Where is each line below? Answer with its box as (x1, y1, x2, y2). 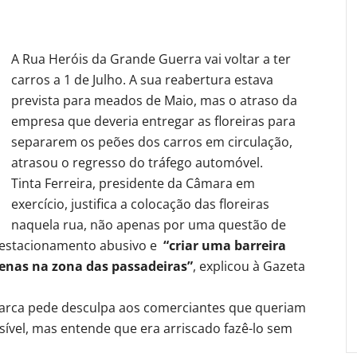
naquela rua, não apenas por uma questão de (11, 215, 286, 233)
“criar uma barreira (160, 236, 286, 254)
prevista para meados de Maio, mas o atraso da (11, 91, 297, 109)
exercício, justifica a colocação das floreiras (11, 194, 269, 213)
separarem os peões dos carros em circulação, (11, 132, 292, 151)
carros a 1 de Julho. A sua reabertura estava (11, 70, 273, 88)
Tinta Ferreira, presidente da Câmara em (11, 174, 255, 192)
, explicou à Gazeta (193, 257, 305, 275)
